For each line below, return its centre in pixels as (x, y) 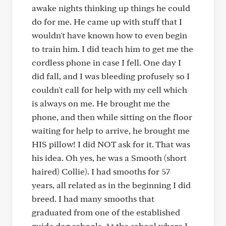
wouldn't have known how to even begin (109, 35)
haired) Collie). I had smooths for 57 (101, 171)
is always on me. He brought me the (101, 103)
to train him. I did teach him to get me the (112, 49)
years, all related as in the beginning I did (111, 185)
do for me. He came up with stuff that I (107, 21)
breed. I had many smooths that (93, 199)
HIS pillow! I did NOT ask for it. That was (111, 144)
